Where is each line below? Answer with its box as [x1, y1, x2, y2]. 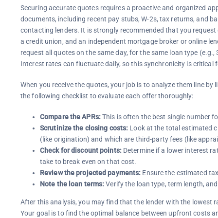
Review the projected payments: [39, 168, 141, 177]
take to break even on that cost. [39, 157, 137, 165]
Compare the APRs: [39, 112, 101, 121]
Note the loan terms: [39, 180, 105, 188]
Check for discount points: [39, 146, 122, 154]
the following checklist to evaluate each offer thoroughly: [20, 91, 194, 100]
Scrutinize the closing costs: [39, 124, 128, 132]
